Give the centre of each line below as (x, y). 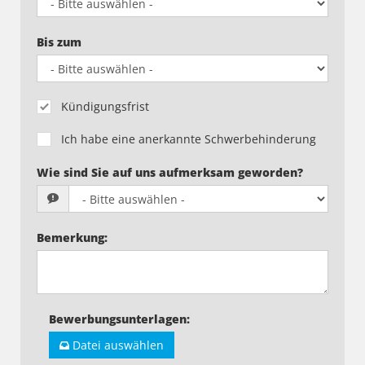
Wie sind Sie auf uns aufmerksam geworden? (170, 172)
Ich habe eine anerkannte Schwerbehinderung (189, 139)
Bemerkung (70, 237)
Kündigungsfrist (105, 106)
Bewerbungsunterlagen (118, 319)
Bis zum (59, 42)
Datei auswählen (118, 345)
